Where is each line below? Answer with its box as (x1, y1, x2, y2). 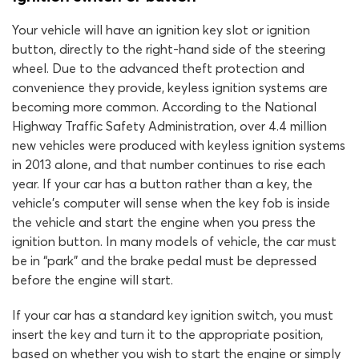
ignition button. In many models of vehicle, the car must (12, 233, 337, 249)
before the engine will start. (12, 272, 173, 288)
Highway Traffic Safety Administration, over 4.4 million (12, 118, 327, 134)
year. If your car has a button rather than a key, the (12, 175, 313, 192)
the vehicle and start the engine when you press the (12, 214, 316, 230)
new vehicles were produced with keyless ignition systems (12, 137, 345, 153)
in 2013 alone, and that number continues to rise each (12, 156, 325, 172)
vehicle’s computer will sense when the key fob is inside (12, 195, 330, 211)
